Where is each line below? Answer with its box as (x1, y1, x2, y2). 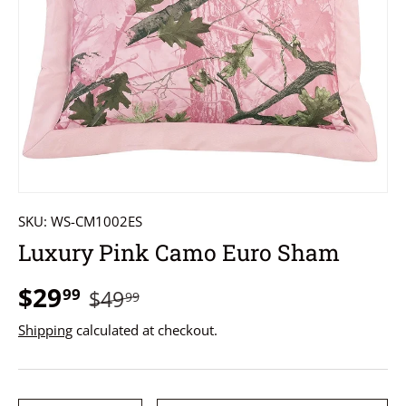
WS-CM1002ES (51, 211, 142, 230)
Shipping (18, 321, 72, 340)
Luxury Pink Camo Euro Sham (18, 237, 340, 267)
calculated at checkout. (72, 321, 217, 340)
